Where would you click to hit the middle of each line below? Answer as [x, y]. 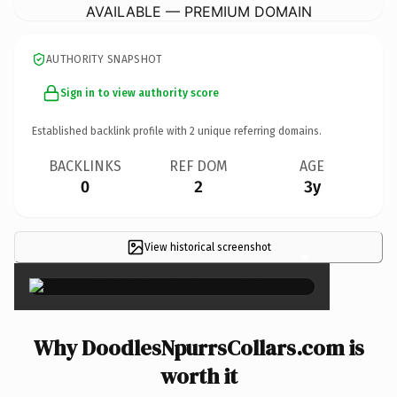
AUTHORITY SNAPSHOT [105, 59]
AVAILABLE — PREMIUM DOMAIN [198, 11]
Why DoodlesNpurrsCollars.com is [198, 347]
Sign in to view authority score [140, 93]
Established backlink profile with [111, 131]
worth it [198, 376]
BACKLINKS [85, 166]
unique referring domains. [258, 131]
